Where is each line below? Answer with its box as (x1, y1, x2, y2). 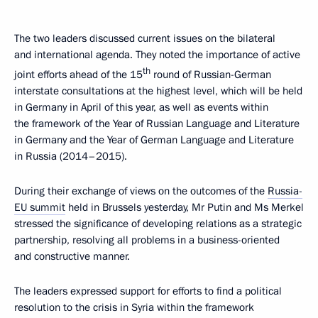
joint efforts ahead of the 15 (14, 67, 143, 82)
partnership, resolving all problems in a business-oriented (14, 233, 280, 247)
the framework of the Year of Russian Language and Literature (14, 116, 300, 131)
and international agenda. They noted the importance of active (14, 48, 300, 62)
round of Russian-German (150, 67, 271, 82)
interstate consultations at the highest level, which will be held (14, 84, 302, 98)
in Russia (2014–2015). (14, 149, 127, 163)
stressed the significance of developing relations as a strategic (14, 216, 302, 231)
